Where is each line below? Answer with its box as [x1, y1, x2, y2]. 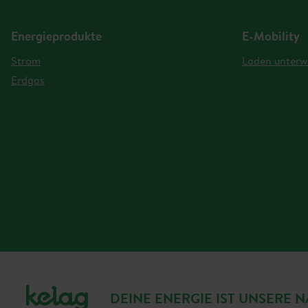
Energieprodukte [11, 27, 102, 45]
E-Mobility [242, 27, 300, 45]
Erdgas [11, 72, 45, 87]
